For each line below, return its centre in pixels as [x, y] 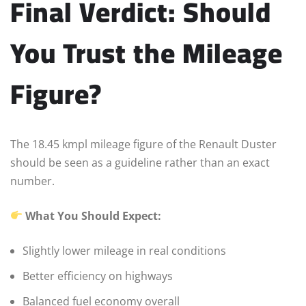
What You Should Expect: [94, 215]
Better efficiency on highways [98, 276]
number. [32, 181]
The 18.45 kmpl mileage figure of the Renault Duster [143, 144]
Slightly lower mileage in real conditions [124, 250]
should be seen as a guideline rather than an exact [140, 162]
